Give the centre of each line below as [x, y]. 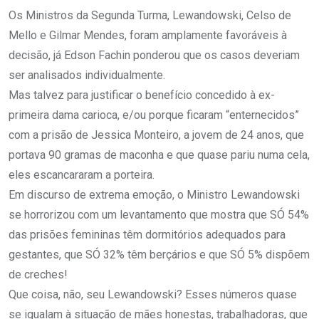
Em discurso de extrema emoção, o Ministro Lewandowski [154, 195]
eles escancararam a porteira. [82, 175]
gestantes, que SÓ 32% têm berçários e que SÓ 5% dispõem [159, 255]
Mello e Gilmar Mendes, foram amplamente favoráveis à [148, 36]
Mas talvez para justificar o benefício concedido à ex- [142, 95]
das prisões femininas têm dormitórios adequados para [147, 235]
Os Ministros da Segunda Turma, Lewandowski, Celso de [150, 16]
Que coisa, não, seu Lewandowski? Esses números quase [153, 295]
